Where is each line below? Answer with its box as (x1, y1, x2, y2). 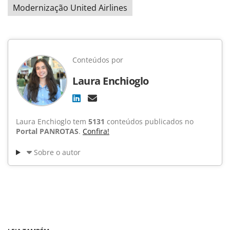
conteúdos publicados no (105, 117, 194, 127)
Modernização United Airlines (13, 2, 127, 14)
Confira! (83, 126, 109, 137)
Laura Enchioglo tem (16, 117, 88, 127)
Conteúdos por (72, 55, 123, 65)
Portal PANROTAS (16, 126, 79, 137)
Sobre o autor (33, 147, 81, 158)
